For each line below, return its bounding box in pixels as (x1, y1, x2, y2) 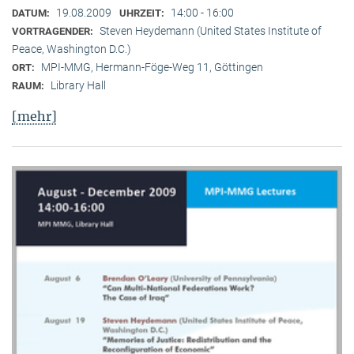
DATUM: (12, 6, 52, 19)
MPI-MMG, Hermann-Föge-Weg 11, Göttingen (41, 60, 263, 73)
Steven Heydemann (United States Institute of (100, 24, 322, 37)
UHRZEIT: (119, 6, 167, 19)
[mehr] (12, 107, 57, 124)
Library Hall (51, 78, 106, 92)
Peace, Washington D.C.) (12, 42, 131, 55)
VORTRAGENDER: (12, 24, 96, 37)
